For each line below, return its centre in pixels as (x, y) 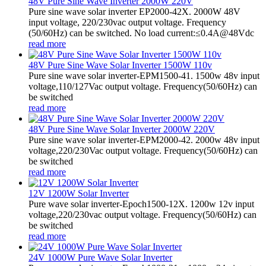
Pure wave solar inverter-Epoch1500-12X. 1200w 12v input (141, 204)
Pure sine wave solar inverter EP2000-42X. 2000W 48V (134, 11)
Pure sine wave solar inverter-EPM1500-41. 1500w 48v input (144, 75)
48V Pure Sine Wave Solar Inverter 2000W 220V (122, 129)
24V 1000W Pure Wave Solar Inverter (100, 257)
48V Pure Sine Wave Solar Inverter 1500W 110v (120, 65)
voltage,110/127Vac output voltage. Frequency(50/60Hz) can (143, 86)
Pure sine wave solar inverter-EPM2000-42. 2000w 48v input (144, 140)
